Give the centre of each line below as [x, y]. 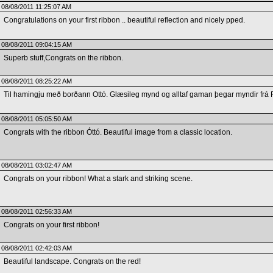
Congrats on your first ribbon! [51, 225]
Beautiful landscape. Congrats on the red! [72, 261]
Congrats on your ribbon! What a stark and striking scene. [98, 179]
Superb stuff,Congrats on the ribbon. [63, 58]
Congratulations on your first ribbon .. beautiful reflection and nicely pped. [124, 20]
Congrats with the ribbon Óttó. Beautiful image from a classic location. [118, 132]
